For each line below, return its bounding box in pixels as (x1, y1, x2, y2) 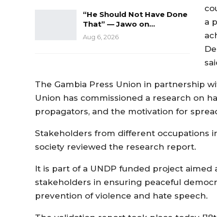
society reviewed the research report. (35, 141, 196, 152)
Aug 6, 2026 (83, 32, 119, 41)
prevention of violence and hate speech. (35, 190, 208, 201)
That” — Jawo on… (83, 19, 155, 29)
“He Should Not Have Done (83, 9, 187, 19)
